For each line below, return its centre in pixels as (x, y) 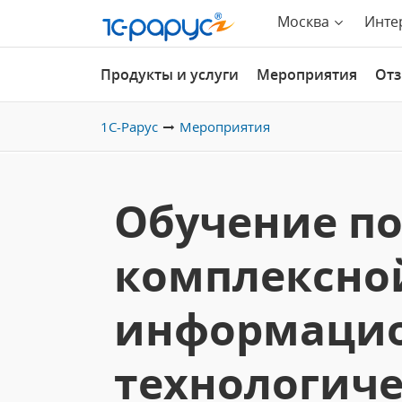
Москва (303, 22)
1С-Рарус (129, 127)
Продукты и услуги (170, 74)
